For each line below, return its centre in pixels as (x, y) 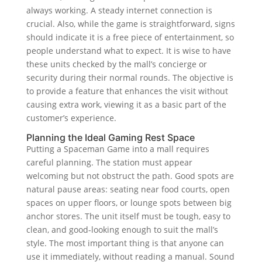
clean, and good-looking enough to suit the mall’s (122, 229)
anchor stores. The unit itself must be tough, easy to (128, 216)
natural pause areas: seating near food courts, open (128, 189)
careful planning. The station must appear (109, 162)
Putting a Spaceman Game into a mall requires (118, 149)
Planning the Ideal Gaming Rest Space (110, 137)
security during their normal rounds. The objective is (130, 77)
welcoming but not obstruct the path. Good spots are (130, 175)
